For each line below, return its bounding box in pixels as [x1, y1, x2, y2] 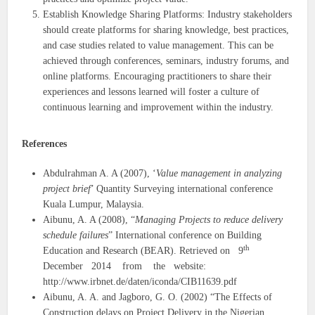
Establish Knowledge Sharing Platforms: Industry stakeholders [43, 9, 292, 20]
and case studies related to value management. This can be [43, 40, 274, 51]
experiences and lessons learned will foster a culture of [43, 86, 260, 98]
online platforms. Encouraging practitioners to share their [43, 71, 272, 82]
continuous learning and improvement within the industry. [43, 102, 274, 113]
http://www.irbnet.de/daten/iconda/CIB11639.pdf [43, 276, 238, 288]
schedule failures [43, 230, 109, 241]
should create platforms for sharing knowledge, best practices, [43, 25, 290, 36]
